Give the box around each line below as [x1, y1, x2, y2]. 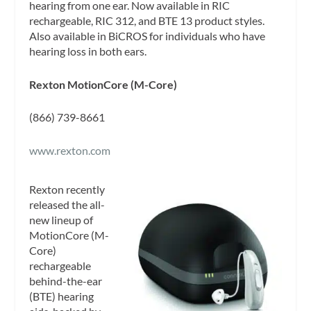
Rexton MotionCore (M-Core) [29, 77, 178, 91]
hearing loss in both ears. [29, 44, 147, 58]
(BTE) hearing [29, 289, 94, 303]
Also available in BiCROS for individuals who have [29, 29, 266, 43]
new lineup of [29, 212, 94, 226]
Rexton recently [29, 182, 106, 196]
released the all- [29, 197, 106, 211]
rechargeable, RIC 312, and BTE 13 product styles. [29, 14, 265, 28]
